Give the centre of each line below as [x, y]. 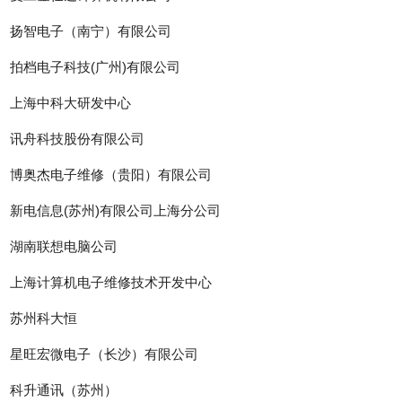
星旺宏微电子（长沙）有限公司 [105, 354]
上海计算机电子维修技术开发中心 [111, 283]
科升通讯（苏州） [64, 390]
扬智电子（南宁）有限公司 [91, 31]
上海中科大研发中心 [71, 103]
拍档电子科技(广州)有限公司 [96, 67]
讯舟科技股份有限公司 [78, 139]
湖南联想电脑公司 [64, 247]
